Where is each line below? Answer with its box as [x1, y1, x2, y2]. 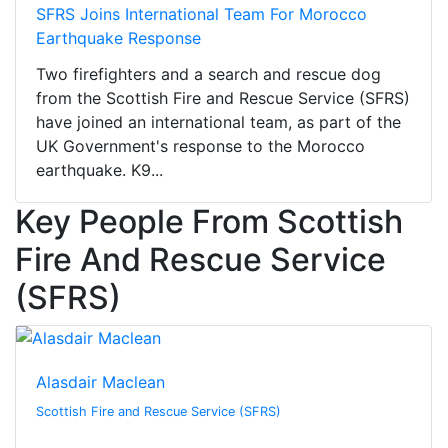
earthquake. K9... [36, 160, 163, 181]
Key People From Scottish [15, 202, 403, 242]
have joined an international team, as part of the [36, 112, 401, 133]
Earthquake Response [36, 28, 201, 49]
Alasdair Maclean [36, 372, 165, 393]
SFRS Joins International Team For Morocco [36, 4, 367, 25]
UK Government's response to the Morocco [36, 136, 365, 157]
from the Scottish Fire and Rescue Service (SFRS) [36, 88, 410, 109]
